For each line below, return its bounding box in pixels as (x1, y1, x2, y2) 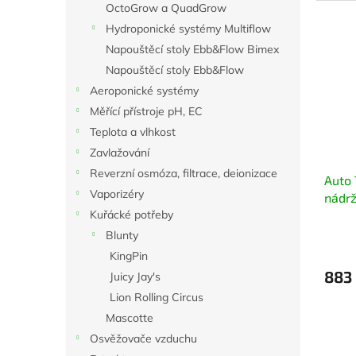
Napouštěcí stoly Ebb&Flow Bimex (106, 42, 279, 56)
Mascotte (106, 311, 153, 325)
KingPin (110, 249, 148, 263)
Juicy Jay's (110, 269, 161, 284)
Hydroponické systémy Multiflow (106, 21, 271, 36)
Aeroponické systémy (90, 83, 199, 98)
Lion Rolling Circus (110, 290, 203, 304)
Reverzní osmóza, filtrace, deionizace (90, 166, 277, 180)
